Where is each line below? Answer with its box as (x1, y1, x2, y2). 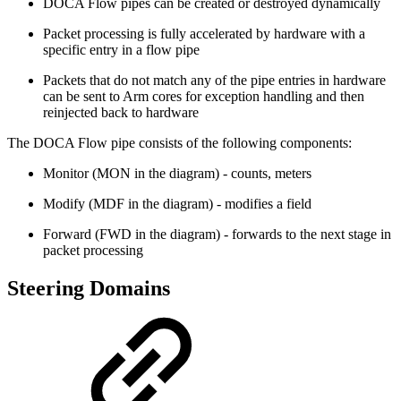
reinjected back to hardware (43, 105, 199, 121)
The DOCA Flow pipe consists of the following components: (7, 135, 352, 151)
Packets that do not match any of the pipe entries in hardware (43, 73, 386, 89)
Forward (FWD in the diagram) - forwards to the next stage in (43, 226, 391, 243)
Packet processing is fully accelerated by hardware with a (43, 26, 365, 42)
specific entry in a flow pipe (43, 42, 200, 58)
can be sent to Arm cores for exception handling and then (43, 89, 364, 105)
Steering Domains (7, 277, 170, 301)
